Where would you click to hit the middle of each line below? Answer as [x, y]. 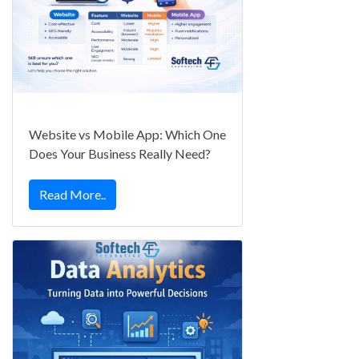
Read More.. [73, 195]
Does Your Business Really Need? [120, 154]
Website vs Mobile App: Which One [127, 135]
